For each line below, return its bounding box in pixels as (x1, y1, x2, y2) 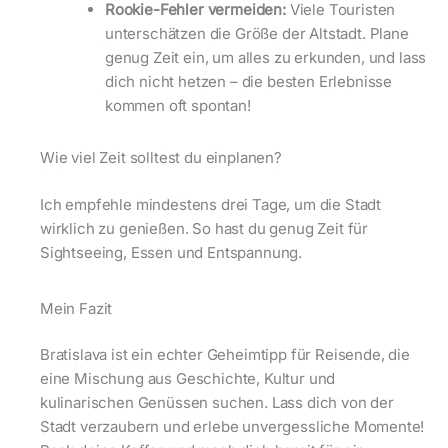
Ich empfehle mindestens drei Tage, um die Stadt (40, 194, 382, 214)
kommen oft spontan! (105, 96, 251, 116)
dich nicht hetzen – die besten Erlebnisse (105, 72, 393, 92)
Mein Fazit (40, 298, 113, 318)
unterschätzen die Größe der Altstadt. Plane (105, 24, 409, 44)
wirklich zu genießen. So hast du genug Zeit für (40, 218, 369, 238)
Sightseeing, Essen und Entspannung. (40, 242, 303, 262)
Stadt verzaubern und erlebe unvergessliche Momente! (40, 417, 425, 437)
